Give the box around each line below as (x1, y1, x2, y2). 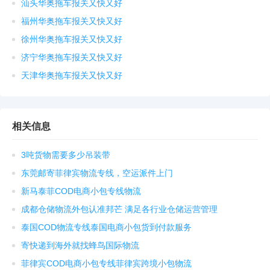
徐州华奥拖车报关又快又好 (21, 34, 122, 44)
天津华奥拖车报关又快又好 (21, 71, 122, 80)
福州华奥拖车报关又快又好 (21, 16, 122, 26)
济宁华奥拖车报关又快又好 (21, 52, 122, 62)
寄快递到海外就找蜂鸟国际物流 (21, 240, 139, 250)
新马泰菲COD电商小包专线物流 (21, 186, 141, 196)
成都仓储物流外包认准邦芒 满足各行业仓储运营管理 (21, 204, 218, 214)
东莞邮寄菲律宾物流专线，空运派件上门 (21, 168, 173, 178)
